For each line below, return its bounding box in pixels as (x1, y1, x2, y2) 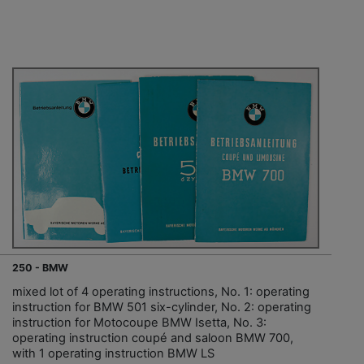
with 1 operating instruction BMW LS (12, 346, 214, 362)
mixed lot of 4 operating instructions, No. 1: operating (12, 284, 310, 300)
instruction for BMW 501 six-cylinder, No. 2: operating (12, 300, 311, 315)
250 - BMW (12, 262, 68, 275)
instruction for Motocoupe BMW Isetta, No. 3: (12, 315, 266, 331)
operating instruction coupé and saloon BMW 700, (12, 331, 293, 346)
